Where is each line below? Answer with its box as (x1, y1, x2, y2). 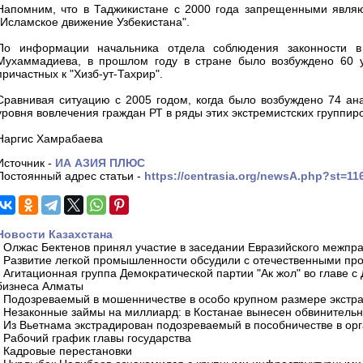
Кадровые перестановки (3, 344, 132, 358)
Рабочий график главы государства (3, 331, 191, 345)
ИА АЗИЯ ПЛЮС (55, 156, 145, 170)
